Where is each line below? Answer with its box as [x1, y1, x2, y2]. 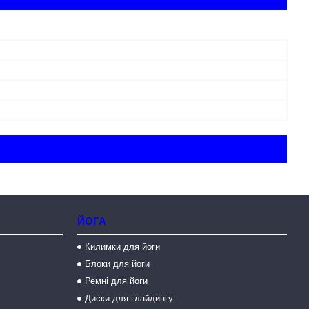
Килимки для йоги [84, 241, 160, 252]
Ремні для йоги [84, 276, 148, 286]
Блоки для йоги [84, 259, 150, 269]
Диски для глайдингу [84, 293, 173, 303]
